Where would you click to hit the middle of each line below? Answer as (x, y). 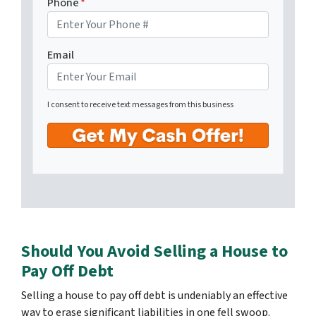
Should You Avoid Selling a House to (154, 252)
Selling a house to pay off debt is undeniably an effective (154, 296)
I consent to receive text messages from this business (140, 105)
